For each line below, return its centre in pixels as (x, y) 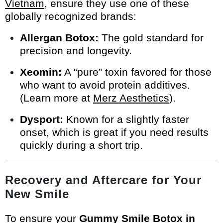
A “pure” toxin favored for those (137, 72)
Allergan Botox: (59, 38)
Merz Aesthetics (131, 98)
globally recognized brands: (71, 16)
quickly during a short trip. (81, 145)
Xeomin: (41, 72)
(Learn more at (56, 98)
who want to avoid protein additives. (105, 85)
